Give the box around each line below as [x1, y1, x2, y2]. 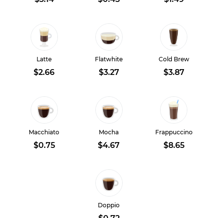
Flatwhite [95, 55, 123, 63]
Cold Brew [158, 55, 189, 63]
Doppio [98, 201, 120, 209]
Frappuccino [155, 128, 193, 136]
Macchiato [29, 128, 60, 136]
